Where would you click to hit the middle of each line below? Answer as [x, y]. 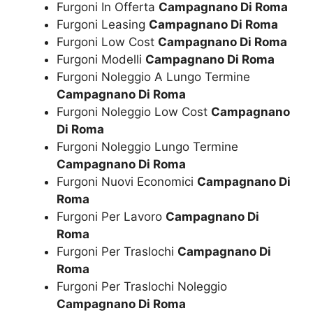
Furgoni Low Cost [107, 42]
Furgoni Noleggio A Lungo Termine [153, 77]
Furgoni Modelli [101, 59]
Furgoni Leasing [103, 24]
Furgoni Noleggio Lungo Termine [147, 146]
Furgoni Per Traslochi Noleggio [142, 286]
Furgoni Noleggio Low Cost [134, 111]
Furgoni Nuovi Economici [127, 181]
